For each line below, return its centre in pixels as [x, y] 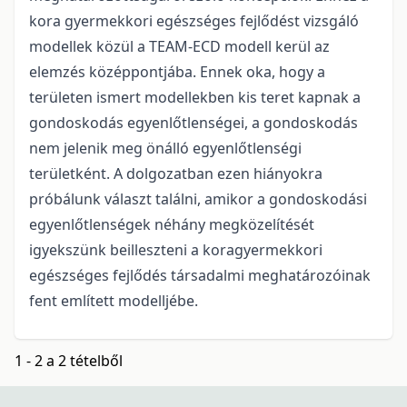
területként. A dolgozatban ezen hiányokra [176, 174]
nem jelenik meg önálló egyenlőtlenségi [165, 149]
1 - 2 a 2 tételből [69, 361]
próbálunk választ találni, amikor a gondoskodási [198, 199]
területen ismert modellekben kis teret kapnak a [195, 98]
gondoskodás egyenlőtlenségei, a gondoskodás [194, 123]
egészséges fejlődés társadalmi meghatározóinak [200, 276]
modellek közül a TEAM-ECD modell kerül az [179, 47]
